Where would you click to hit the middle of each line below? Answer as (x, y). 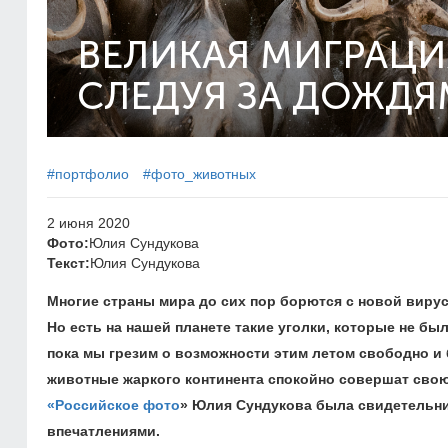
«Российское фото (113, 405)
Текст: (68, 263)
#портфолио (88, 174)
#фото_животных (199, 174)
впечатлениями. (103, 431)
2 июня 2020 (88, 223)
